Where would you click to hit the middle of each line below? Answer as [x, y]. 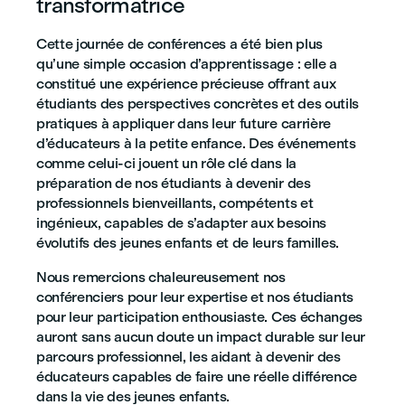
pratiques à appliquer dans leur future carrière [184, 123]
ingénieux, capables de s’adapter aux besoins [181, 223]
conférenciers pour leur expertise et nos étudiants [195, 297]
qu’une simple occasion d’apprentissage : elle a [187, 64]
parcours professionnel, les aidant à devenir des [188, 357]
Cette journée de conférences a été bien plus [179, 44]
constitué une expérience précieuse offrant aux [186, 84]
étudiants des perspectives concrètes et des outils [198, 104]
